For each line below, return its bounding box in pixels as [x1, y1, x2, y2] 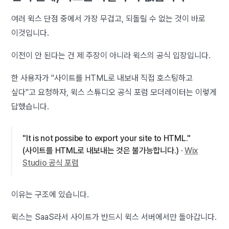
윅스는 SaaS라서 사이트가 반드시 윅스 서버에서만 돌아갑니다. [11, 212, 217, 222]
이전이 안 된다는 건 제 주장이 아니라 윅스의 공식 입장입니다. [11, 50, 211, 60]
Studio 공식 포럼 [22, 157, 79, 168]
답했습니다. [11, 101, 50, 111]
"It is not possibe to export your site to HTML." [22, 133, 191, 143]
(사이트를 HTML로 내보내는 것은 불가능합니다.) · [22, 145, 185, 155]
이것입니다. [11, 28, 50, 38]
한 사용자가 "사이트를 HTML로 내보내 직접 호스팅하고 [11, 73, 193, 83]
